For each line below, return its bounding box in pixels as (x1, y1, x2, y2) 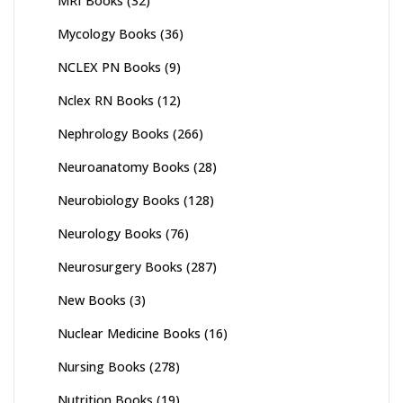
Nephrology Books (58, 124, 169, 142)
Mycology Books (58, 24, 157, 42)
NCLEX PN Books (58, 58, 161, 76)
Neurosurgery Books (58, 257, 183, 275)
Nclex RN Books (58, 91, 154, 109)
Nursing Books (58, 357, 146, 375)
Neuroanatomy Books (58, 157, 190, 175)
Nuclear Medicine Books (58, 324, 201, 342)
